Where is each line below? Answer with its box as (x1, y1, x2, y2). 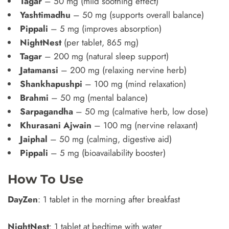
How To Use (8, 172, 83, 187)
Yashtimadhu (20, 9, 71, 21)
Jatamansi (20, 64, 58, 76)
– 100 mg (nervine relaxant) (91, 119, 198, 131)
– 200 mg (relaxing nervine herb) (58, 64, 187, 76)
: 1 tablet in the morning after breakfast (38, 193, 180, 205)
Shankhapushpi (20, 78, 82, 90)
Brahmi (20, 91, 49, 104)
